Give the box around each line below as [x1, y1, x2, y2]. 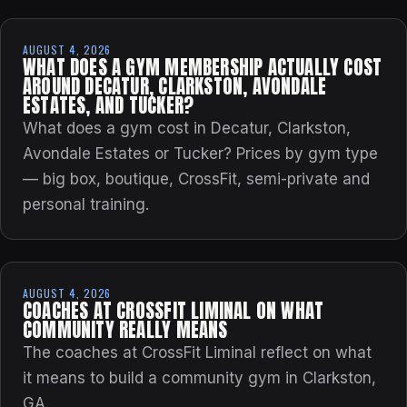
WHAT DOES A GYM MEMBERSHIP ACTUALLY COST [23, 54, 382, 83]
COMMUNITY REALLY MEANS [23, 316, 228, 345]
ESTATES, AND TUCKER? [23, 92, 194, 121]
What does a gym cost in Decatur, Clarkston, [23, 119, 351, 138]
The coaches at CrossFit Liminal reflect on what [23, 343, 372, 362]
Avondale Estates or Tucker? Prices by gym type [23, 144, 378, 164]
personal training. [23, 195, 149, 214]
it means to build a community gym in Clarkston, [23, 369, 376, 388]
